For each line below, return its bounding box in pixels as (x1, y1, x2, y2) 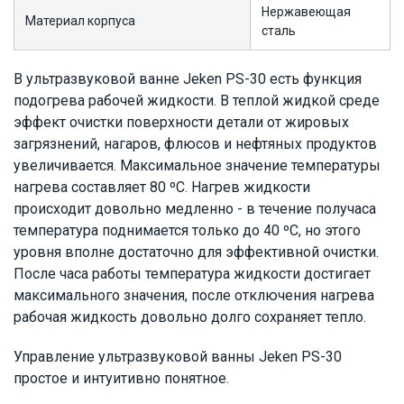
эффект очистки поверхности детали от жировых (14, 114, 349, 131)
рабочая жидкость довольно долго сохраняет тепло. (14, 308, 366, 326)
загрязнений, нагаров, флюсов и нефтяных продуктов (14, 135, 377, 152)
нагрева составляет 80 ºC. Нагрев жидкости (14, 179, 310, 196)
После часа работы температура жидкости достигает (14, 265, 371, 282)
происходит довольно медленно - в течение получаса (14, 200, 376, 217)
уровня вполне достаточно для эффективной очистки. (14, 243, 379, 261)
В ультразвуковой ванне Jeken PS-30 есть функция (14, 70, 362, 87)
